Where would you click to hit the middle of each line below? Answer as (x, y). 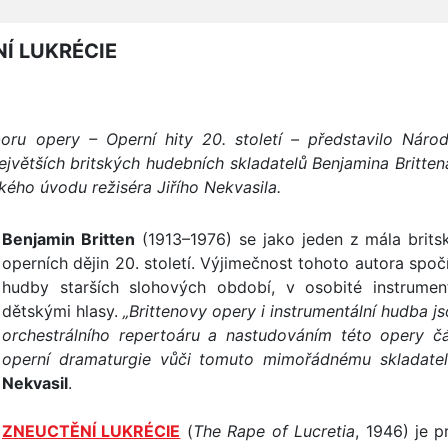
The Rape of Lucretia (274, 431)
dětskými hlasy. (62, 311)
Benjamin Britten (68, 239)
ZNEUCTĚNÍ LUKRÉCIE (91, 431)
